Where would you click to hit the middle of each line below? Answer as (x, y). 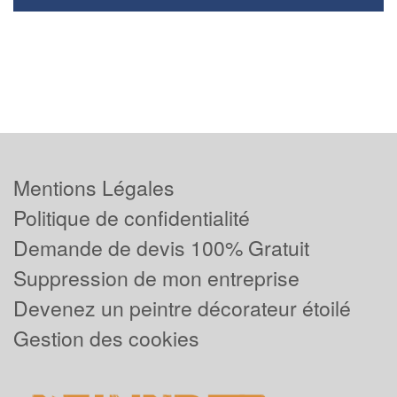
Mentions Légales (94, 188)
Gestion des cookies (106, 339)
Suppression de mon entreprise (156, 278)
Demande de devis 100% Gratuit (161, 248)
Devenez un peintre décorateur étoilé (182, 308)
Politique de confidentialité (132, 218)
